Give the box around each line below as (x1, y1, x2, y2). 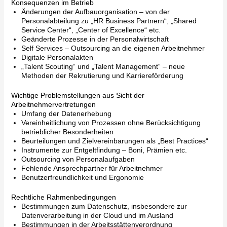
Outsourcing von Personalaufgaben (21, 155, 135, 163)
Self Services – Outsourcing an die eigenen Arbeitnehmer (21, 44, 205, 52)
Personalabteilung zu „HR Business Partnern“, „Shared (21, 17, 197, 25)
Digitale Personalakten (21, 53, 93, 61)
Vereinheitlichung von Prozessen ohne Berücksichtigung (21, 119, 201, 127)
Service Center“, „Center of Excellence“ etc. (21, 26, 161, 34)
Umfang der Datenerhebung (21, 109, 111, 118)
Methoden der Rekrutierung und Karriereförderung (21, 71, 183, 80)
